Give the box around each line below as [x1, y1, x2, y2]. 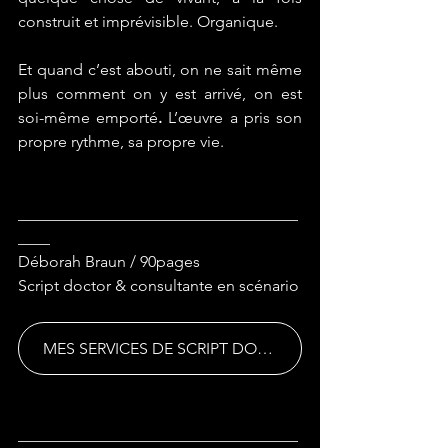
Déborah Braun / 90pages [18, 252, 200, 271]
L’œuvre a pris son [162, 108, 303, 127]
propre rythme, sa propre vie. [18, 132, 224, 151]
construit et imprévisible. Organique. [18, 12, 282, 31]
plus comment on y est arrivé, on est [18, 84, 302, 103]
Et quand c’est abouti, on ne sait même [18, 60, 302, 79]
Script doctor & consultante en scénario [18, 276, 299, 295]
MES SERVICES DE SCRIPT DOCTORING [257, 339, 273, 358]
